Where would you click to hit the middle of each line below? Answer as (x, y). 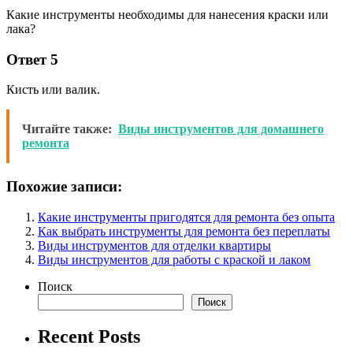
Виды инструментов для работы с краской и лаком (174, 259)
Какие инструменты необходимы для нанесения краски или (167, 14)
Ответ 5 (32, 59)
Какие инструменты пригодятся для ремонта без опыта (186, 217)
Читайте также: (67, 129)
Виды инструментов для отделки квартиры (154, 245)
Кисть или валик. (53, 90)
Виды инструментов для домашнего (221, 129)
